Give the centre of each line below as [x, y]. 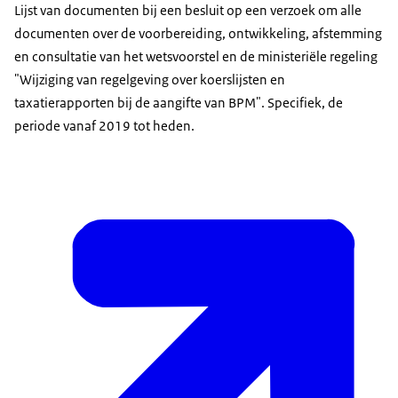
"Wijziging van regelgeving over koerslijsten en [150, 80]
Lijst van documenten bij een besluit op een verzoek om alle [188, 11]
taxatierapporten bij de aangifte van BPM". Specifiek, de [179, 103]
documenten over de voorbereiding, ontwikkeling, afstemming [198, 34]
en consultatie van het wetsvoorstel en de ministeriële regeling [196, 57]
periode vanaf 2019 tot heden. [104, 126]
